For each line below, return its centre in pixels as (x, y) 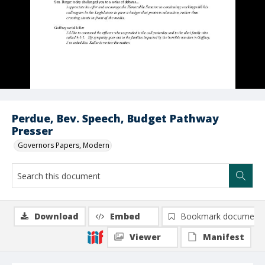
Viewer (145, 237)
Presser (32, 131)
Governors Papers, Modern (64, 145)
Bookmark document (221, 216)
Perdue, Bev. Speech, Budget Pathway (115, 118)
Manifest (224, 237)
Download (56, 216)
